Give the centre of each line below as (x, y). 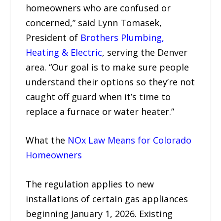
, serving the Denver (145, 52)
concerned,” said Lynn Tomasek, (94, 22)
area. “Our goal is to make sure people (108, 67)
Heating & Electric (64, 52)
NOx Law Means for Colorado (130, 140)
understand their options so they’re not (110, 82)
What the (47, 140)
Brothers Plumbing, (123, 37)
